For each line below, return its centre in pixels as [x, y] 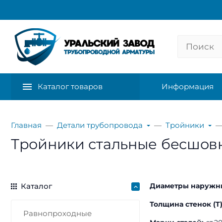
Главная [26, 125]
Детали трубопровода [100, 125]
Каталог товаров [70, 86]
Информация [188, 86]
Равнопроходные [57, 213]
